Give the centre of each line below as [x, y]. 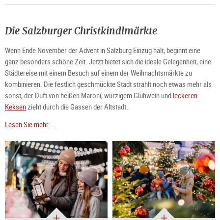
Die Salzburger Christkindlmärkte [81, 31]
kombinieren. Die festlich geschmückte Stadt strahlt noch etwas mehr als [108, 84]
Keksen [15, 107]
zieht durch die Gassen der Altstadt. [77, 107]
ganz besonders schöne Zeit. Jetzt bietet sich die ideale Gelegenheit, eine [108, 62]
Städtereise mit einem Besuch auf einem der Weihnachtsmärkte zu [98, 73]
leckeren [185, 96]
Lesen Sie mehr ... [30, 124]
